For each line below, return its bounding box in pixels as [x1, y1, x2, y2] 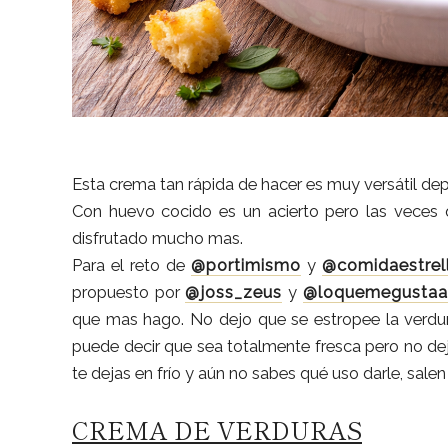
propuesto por [72, 281, 186, 302]
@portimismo [191, 254, 301, 275]
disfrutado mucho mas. [72, 227, 243, 248]
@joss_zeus [185, 281, 283, 302]
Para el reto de [72, 254, 191, 275]
